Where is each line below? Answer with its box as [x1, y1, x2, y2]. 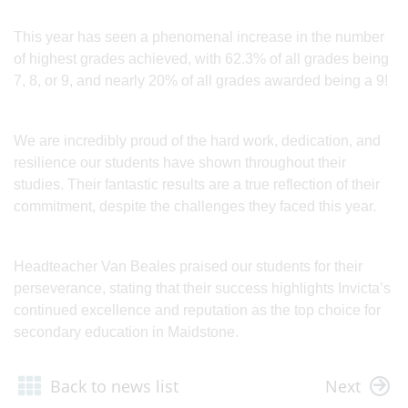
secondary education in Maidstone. [14, 323, 239, 340]
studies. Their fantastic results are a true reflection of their [14, 176, 380, 192]
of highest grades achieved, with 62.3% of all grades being [14, 50, 389, 66]
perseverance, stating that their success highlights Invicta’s [14, 280, 391, 296]
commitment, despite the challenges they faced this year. [14, 198, 376, 214]
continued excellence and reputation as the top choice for [14, 301, 381, 318]
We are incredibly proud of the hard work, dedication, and [14, 132, 381, 148]
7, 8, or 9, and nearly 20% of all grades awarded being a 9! [14, 72, 388, 88]
